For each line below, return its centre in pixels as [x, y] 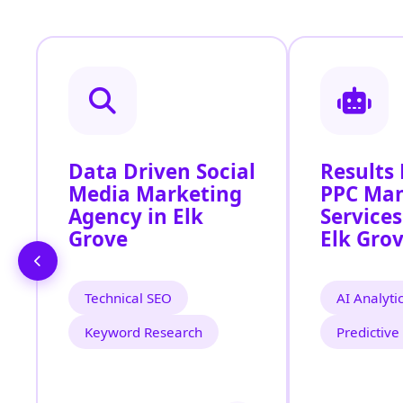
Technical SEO [128, 298]
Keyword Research [143, 332]
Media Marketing [155, 194]
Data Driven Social [162, 172]
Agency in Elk [136, 217]
